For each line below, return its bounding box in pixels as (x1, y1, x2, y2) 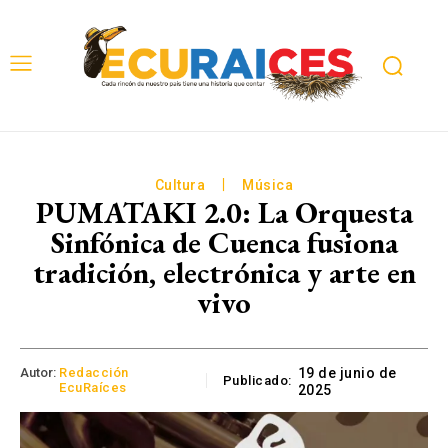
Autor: (20, 365, 56, 381)
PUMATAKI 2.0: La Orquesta (35, 192, 413, 232)
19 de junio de (297, 365, 397, 382)
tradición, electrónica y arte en (32, 252, 416, 292)
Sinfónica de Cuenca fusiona (50, 222, 398, 262)
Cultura (154, 176, 206, 193)
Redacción (59, 365, 129, 381)
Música (242, 176, 294, 193)
